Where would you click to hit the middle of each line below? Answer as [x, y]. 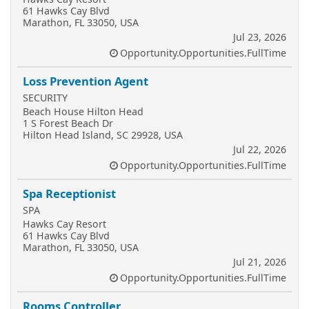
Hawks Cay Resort [64, 224]
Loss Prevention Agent [86, 81]
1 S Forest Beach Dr [68, 123]
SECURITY [45, 98]
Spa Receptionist [69, 193]
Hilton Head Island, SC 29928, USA [103, 135]
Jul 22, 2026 [260, 149]
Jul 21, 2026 [260, 262]
